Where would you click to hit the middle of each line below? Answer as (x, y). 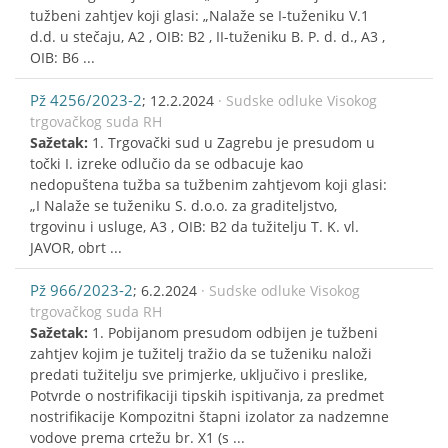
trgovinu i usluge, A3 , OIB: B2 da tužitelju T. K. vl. (194, 226)
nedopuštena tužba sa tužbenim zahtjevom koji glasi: (208, 184)
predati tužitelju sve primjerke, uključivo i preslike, (198, 374)
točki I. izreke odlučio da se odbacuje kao (166, 163)
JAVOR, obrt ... (76, 247)
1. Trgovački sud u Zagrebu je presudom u (233, 142)
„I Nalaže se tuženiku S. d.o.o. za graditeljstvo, (183, 205)
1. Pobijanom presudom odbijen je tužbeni (235, 332)
